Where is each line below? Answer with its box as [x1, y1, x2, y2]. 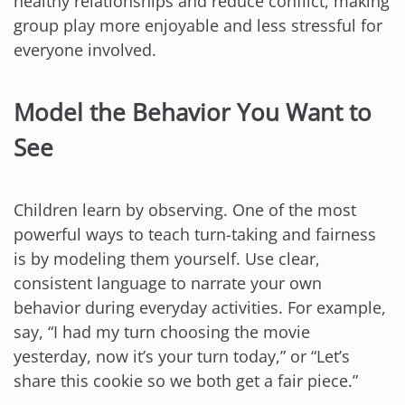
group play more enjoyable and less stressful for [14, 14, 382, 37]
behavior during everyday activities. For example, [14, 296, 386, 318]
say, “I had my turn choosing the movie [14, 320, 310, 343]
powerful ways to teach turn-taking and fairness [14, 222, 376, 245]
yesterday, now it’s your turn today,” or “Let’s [14, 344, 350, 367]
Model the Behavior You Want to [14, 96, 372, 129]
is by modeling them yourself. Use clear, [14, 247, 320, 269]
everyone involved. [14, 39, 156, 61]
